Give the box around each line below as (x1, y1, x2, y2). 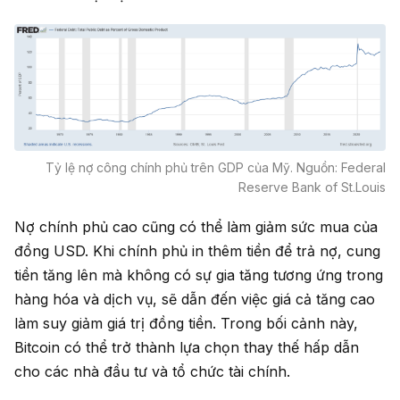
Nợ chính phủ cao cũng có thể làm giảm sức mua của (14, 217, 378, 236)
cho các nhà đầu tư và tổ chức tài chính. (14, 362, 290, 380)
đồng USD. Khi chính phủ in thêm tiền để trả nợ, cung (14, 241, 380, 260)
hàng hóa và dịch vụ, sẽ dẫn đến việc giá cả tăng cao (14, 289, 375, 308)
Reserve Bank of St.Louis (238, 179, 386, 195)
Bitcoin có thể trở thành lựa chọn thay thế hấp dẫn (14, 337, 359, 356)
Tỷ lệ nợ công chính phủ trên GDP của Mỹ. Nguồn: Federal (46, 159, 386, 175)
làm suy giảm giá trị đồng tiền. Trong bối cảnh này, (14, 313, 358, 332)
